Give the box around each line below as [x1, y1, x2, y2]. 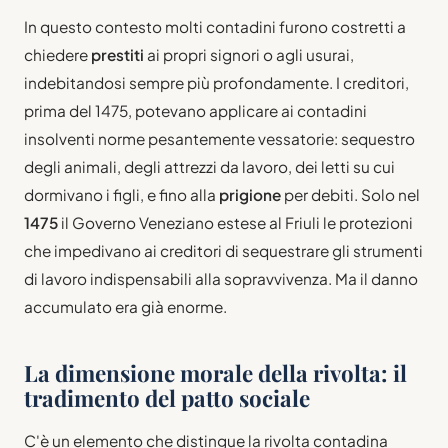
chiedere [24, 44, 91, 64]
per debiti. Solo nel [281, 184, 420, 204]
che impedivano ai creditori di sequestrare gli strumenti [24, 240, 423, 260]
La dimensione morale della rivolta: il [24, 357, 407, 388]
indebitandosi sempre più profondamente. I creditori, [24, 72, 409, 92]
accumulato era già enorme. [24, 296, 227, 316]
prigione [219, 184, 281, 204]
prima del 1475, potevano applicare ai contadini [24, 100, 367, 120]
